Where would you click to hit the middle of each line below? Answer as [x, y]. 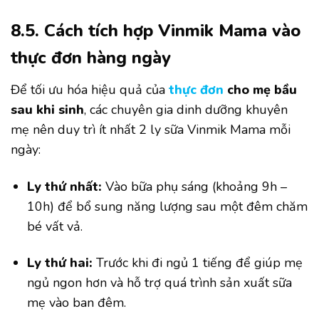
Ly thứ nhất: [65, 186]
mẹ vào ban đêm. [77, 303]
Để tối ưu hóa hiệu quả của [90, 90]
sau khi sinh [47, 110]
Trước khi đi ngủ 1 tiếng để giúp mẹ [198, 263]
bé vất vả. [55, 226]
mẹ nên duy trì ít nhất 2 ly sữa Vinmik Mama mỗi [151, 130]
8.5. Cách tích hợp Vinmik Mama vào [156, 31]
